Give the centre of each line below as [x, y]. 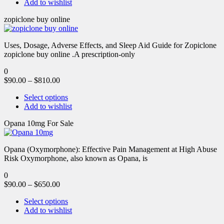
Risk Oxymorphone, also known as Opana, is [76, 158]
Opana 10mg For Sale [39, 123]
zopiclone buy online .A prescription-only [69, 54]
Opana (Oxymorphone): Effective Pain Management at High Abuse [110, 149]
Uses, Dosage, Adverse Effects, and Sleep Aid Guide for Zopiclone [110, 45]
